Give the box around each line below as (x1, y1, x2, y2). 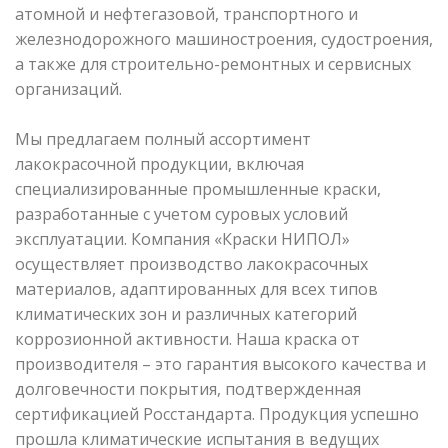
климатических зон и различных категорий (15, 302, 357, 325)
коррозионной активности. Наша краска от (15, 327, 360, 350)
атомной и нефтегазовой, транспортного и (15, 2, 358, 25)
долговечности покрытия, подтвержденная (15, 377, 361, 400)
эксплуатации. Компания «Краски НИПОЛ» (15, 227, 350, 250)
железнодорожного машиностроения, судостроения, (15, 27, 433, 50)
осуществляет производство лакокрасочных (15, 252, 368, 275)
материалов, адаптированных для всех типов (15, 277, 378, 300)
